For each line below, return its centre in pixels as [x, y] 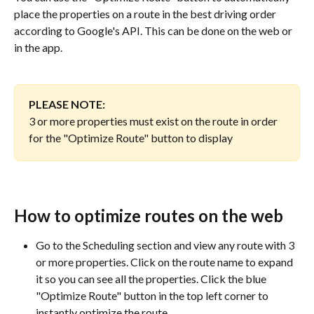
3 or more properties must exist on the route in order [154, 121]
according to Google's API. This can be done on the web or [154, 30]
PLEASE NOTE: [68, 104]
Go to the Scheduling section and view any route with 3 [166, 245]
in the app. [39, 47]
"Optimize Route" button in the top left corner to [153, 296]
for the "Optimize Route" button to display [132, 138]
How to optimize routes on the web [149, 216]
